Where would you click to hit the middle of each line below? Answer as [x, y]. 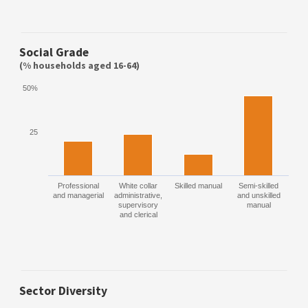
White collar [138, 186]
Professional [78, 186]
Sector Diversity [63, 291]
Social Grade [54, 52]
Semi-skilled [258, 186]
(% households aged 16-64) [79, 65]
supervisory [138, 205]
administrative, [138, 196]
